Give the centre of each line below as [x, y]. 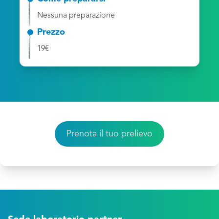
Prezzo [51, 32]
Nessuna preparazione [76, 16]
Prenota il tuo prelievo [109, 134]
